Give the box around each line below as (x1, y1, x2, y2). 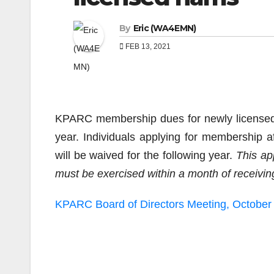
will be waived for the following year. (55, 149, 236, 161)
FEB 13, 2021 (124, 42, 171, 51)
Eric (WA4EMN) (133, 23, 196, 34)
